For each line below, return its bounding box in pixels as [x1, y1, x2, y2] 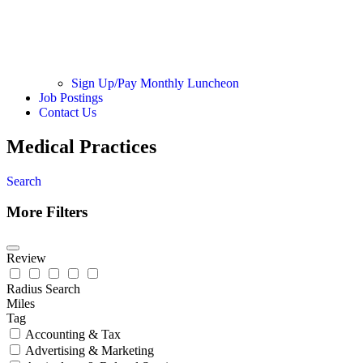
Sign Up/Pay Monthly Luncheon [71, 75, 239, 90]
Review [6, 250, 46, 265]
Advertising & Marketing [25, 343, 154, 357]
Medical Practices [6, 135, 156, 157]
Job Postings [39, 90, 103, 105]
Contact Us [39, 105, 96, 119]
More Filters [6, 203, 88, 221]
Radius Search [6, 281, 80, 296]
